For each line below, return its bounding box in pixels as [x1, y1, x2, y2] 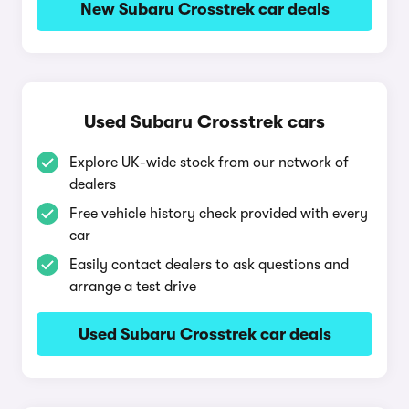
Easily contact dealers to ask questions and [69, 257, 349, 273]
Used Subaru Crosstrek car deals [78, 325, 331, 343]
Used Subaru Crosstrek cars [84, 111, 325, 132]
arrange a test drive [69, 278, 196, 295]
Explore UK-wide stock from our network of [69, 154, 349, 171]
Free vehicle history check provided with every [69, 205, 368, 222]
